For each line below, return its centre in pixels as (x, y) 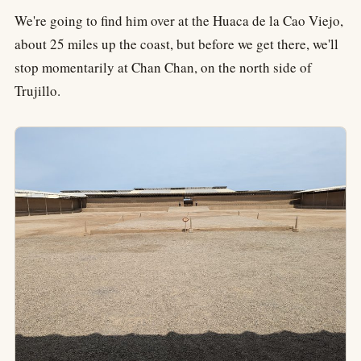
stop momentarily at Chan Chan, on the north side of (163, 68)
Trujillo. (37, 91)
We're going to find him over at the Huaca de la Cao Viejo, (179, 21)
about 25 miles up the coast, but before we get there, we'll (176, 44)
